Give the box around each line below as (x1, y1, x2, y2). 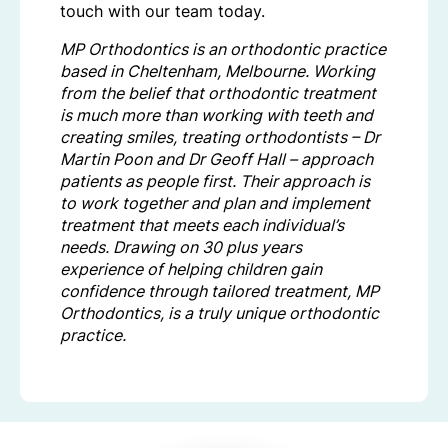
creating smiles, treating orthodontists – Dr (60, 127, 380, 148)
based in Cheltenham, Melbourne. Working (60, 61, 375, 82)
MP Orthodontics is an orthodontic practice (60, 39, 386, 60)
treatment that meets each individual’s (60, 215, 344, 236)
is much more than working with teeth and (60, 105, 373, 126)
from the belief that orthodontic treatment (60, 83, 376, 104)
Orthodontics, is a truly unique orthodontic (60, 303, 379, 324)
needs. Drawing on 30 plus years (60, 237, 302, 258)
